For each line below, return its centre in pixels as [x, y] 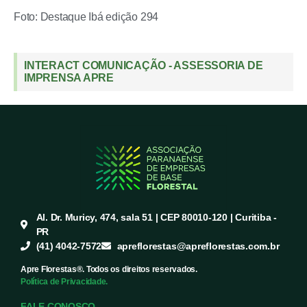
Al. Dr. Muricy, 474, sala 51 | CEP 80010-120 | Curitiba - [156, 217]
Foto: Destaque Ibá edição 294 [86, 17]
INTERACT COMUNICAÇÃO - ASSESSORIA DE [144, 66]
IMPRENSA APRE [69, 78]
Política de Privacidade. [64, 281]
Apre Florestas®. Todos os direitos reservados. [109, 269]
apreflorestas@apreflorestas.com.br [198, 246]
